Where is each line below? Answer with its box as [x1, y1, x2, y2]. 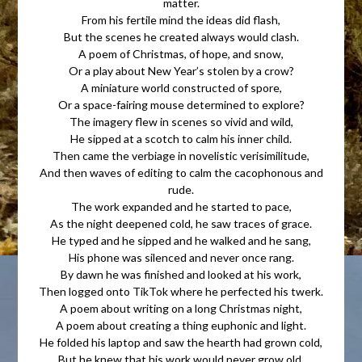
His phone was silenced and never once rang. [68, 250, 294, 264]
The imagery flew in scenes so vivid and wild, [69, 115, 293, 128]
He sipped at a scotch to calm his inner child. [70, 132, 292, 145]
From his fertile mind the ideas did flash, [82, 13, 280, 27]
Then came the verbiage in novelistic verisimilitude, [53, 149, 309, 162]
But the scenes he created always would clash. [63, 30, 299, 44]
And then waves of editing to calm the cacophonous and [39, 166, 323, 179]
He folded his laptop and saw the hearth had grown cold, [40, 335, 322, 349]
